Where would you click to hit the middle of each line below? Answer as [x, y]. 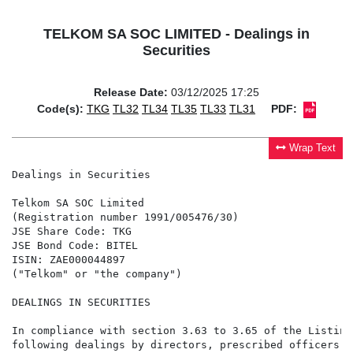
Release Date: [131, 93]
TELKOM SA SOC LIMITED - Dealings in [176, 34]
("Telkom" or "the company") [97, 274]
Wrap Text [313, 149]
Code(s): [60, 109]
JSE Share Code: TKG [72, 232]
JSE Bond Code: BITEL [75, 246]
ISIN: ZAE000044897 [69, 260]
